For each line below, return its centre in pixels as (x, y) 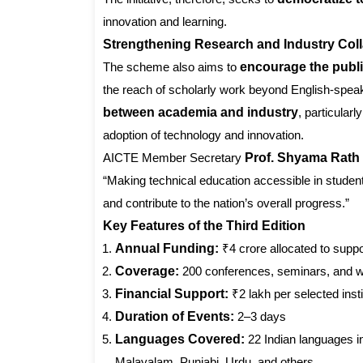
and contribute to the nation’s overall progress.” (226, 203)
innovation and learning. (165, 22)
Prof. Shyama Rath (302, 158)
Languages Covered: (180, 340)
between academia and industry (201, 113)
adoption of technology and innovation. (203, 135)
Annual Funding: (167, 249)
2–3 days (260, 317)
